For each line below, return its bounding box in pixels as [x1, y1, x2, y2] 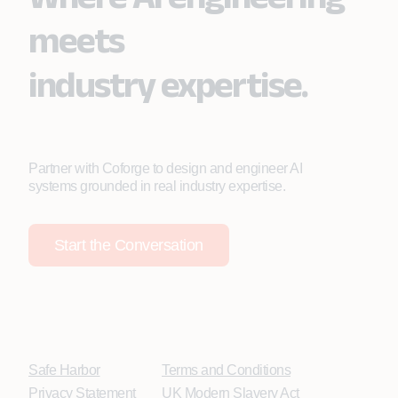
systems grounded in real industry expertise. [28, 179, 285, 194]
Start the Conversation [53, 235, 203, 254]
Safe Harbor [28, 362, 100, 378]
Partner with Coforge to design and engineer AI [28, 161, 302, 176]
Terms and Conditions [162, 362, 291, 378]
